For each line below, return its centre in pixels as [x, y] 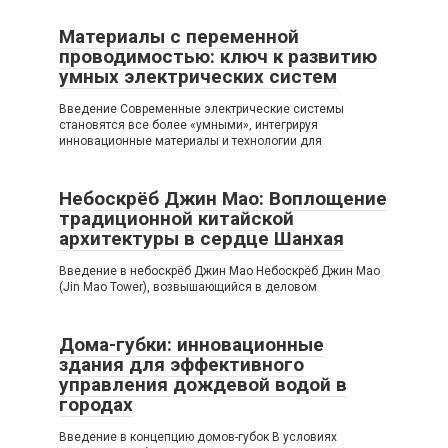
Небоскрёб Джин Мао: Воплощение [223, 198]
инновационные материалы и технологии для [190, 141]
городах [96, 404]
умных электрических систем [198, 76]
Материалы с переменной [179, 36]
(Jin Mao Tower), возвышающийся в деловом [188, 287]
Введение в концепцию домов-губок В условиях [198, 437]
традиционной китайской [176, 218]
